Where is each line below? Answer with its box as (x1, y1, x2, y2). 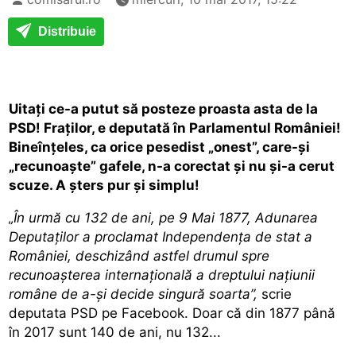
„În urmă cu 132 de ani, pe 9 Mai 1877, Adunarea (9, 209, 319, 226)
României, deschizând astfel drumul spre (9, 247, 270, 264)
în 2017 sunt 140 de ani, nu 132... (9, 323, 222, 340)
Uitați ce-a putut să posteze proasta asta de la (9, 100, 319, 117)
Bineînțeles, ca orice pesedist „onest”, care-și (9, 138, 311, 155)
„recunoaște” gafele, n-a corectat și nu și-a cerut (9, 157, 335, 174)
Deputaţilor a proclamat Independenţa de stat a (9, 228, 313, 245)
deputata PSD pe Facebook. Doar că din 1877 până (9, 304, 336, 321)
